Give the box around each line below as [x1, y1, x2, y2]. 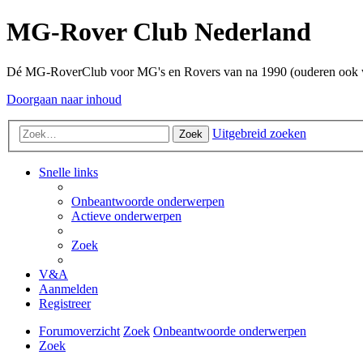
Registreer [39, 297, 91, 311]
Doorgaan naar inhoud [6, 92, 122, 106]
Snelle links [39, 165, 98, 180]
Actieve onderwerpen [71, 209, 181, 224]
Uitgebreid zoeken [212, 126, 306, 141]
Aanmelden [39, 282, 98, 297]
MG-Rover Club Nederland [6, 17, 311, 47]
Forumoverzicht [39, 324, 120, 339]
